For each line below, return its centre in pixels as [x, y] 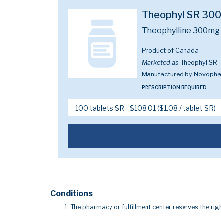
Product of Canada [170, 51]
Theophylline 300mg [181, 30]
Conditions [72, 194]
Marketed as [160, 62]
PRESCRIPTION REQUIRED [174, 87]
